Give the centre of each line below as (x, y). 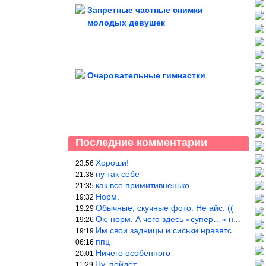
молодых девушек (126, 23)
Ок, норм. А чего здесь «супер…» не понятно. (164, 219)
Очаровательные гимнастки (146, 75)
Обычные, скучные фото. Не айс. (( (164, 208)
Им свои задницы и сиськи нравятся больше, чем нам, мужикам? (164, 230)
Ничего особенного (133, 253)
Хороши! (112, 163)
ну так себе (118, 174)
